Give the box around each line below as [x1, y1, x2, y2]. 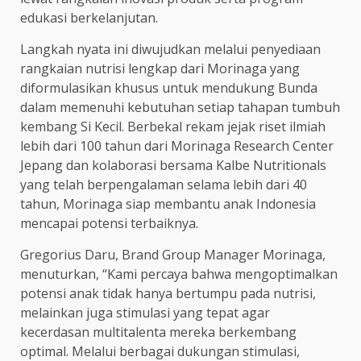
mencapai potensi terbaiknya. [20, 214, 198, 232]
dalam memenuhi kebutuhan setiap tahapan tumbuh [20, 98, 340, 116]
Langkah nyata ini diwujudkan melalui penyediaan [20, 39, 321, 58]
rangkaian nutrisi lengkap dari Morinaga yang [20, 59, 300, 77]
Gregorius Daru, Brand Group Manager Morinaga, [20, 245, 326, 263]
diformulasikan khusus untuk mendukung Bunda [20, 78, 317, 97]
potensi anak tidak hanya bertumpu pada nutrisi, [20, 284, 316, 302]
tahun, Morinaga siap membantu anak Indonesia [20, 194, 316, 213]
